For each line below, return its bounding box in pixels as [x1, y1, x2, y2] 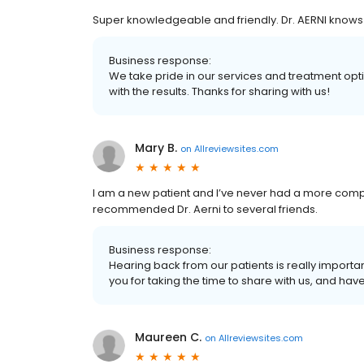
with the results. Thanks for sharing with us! [109, 84, 330, 99]
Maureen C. [135, 329, 201, 345]
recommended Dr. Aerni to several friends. [93, 201, 318, 217]
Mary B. [135, 140, 177, 156]
